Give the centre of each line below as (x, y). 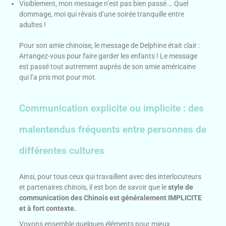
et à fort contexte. (49, 209)
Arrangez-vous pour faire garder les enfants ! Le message (108, 56)
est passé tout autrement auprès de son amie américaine (108, 67)
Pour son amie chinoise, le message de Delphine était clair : (110, 46)
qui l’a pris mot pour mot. (58, 77)
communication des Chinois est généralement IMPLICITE (111, 198)
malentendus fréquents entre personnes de (113, 130)
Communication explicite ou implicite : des (112, 108)
